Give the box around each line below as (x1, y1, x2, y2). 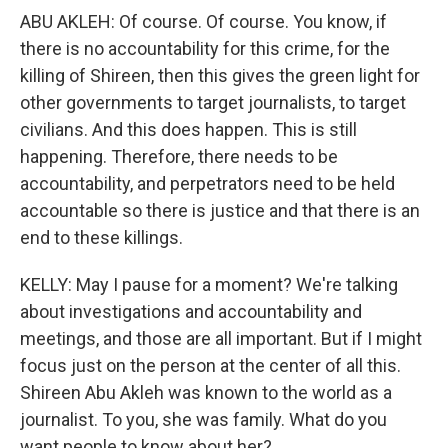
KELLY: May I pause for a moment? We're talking (20, 274, 398, 295)
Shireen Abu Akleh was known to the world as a (20, 382, 392, 403)
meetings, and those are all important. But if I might (20, 328, 422, 349)
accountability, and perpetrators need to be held (20, 173, 395, 194)
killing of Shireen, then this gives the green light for (20, 65, 420, 86)
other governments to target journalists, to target (20, 92, 406, 113)
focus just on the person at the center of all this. (20, 355, 401, 376)
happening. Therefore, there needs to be (20, 146, 338, 167)
